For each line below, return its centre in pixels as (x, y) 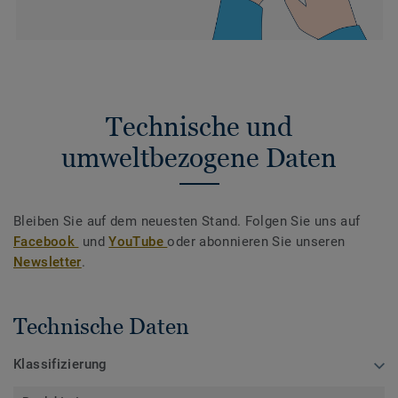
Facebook (46, 242)
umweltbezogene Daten (199, 158)
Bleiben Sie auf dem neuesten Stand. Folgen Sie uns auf (187, 222)
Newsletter (48, 263)
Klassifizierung (60, 365)
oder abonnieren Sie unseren (256, 242)
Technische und (199, 127)
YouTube (138, 242)
